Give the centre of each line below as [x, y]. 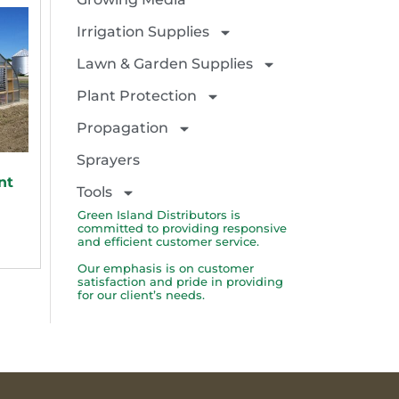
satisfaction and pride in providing [180, 281]
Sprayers [108, 160]
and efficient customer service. [168, 242]
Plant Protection [137, 96]
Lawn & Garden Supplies [165, 64]
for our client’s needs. [141, 295]
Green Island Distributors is [159, 216]
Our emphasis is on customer [166, 268]
